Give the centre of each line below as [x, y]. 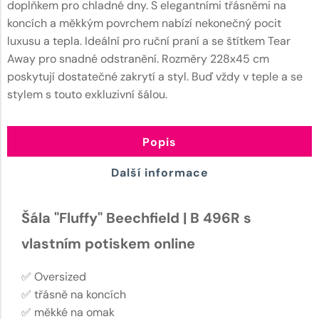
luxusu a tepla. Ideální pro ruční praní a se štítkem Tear [149, 41]
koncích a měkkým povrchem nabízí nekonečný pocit [144, 23]
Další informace [159, 172]
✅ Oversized [54, 276]
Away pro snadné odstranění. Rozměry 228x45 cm [138, 58]
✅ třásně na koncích [74, 294]
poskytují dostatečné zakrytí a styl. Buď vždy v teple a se [155, 76]
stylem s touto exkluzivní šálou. [87, 94]
